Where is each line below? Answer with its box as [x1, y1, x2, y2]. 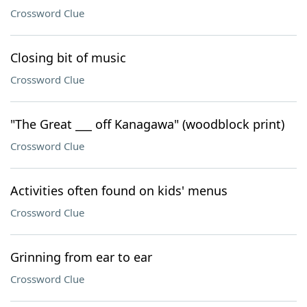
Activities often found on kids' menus [10, 182, 228, 199]
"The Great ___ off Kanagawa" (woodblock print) [10, 116, 284, 132]
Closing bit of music [10, 49, 126, 66]
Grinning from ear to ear [10, 249, 152, 265]
